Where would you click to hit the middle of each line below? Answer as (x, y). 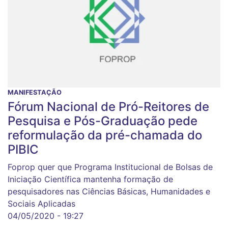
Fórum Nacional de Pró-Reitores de (108, 106)
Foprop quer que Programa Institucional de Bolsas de (110, 167)
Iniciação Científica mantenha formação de (90, 179)
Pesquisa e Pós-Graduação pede (103, 121)
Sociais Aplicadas (41, 203)
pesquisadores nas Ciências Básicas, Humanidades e (109, 191)
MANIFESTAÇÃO (35, 92)
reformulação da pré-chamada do (105, 135)
